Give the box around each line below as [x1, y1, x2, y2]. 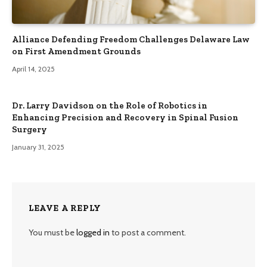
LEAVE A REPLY [29, 203, 101, 214]
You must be [29, 227, 76, 238]
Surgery [12, 124, 47, 135]
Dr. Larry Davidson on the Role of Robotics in [12, 100, 207, 111]
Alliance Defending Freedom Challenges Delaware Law [12, 34, 250, 45]
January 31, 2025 [12, 142, 64, 152]
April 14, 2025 [12, 64, 55, 74]
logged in [76, 227, 110, 238]
